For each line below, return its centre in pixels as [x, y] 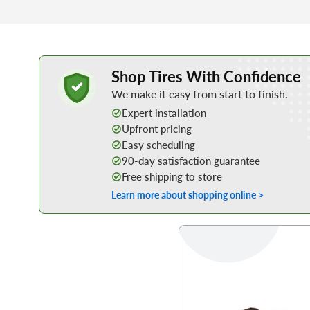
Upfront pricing [157, 129]
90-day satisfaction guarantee [191, 161]
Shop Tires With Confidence [207, 75]
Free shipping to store [172, 177]
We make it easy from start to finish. [200, 93]
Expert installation [164, 113]
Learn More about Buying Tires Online [120, 61]
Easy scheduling [159, 145]
